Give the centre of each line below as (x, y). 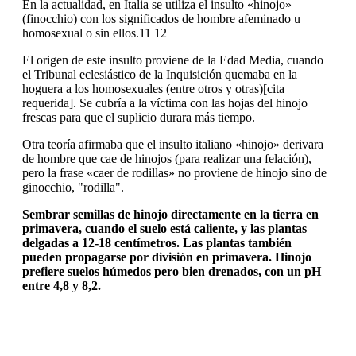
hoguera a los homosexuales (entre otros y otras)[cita (153, 89)
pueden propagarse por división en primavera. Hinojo (167, 257)
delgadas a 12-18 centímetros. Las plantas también (157, 243)
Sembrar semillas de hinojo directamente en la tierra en (170, 215)
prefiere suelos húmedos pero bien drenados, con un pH (172, 272)
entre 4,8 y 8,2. (62, 286)
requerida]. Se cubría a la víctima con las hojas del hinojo (165, 103)
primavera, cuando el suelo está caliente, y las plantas (164, 229)
